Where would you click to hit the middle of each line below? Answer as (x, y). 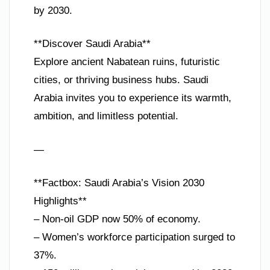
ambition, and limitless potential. (106, 116)
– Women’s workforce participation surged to (134, 237)
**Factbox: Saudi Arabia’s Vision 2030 (119, 183)
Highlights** (60, 201)
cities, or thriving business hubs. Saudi (121, 80)
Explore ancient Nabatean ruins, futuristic (127, 62)
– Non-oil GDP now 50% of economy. (117, 219)
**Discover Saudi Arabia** (92, 44)
